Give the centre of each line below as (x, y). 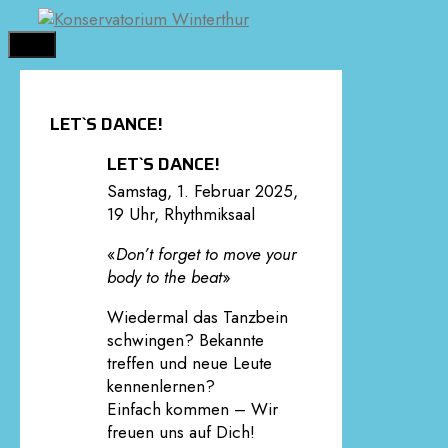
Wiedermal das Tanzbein (197, 317)
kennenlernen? (160, 386)
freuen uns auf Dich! (180, 432)
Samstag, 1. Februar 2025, (202, 191)
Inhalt (26, 64)
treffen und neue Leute (189, 363)
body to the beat (164, 277)
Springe (35, 18)
